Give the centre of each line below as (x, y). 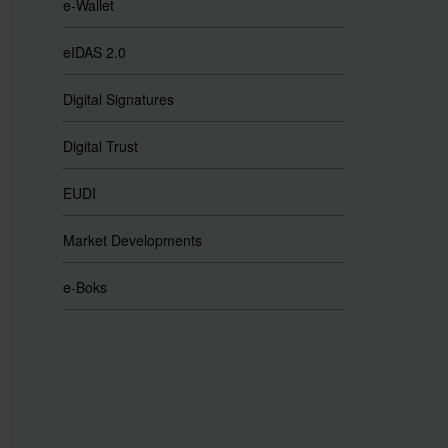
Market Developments (132, 240)
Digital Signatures (118, 99)
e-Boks (84, 287)
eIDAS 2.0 (94, 52)
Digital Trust (100, 146)
